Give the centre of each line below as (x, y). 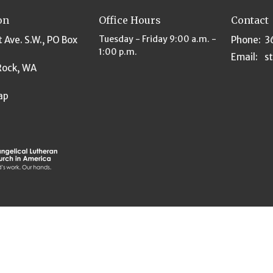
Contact (250, 20)
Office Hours (129, 20)
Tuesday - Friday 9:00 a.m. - (157, 39)
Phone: (246, 40)
